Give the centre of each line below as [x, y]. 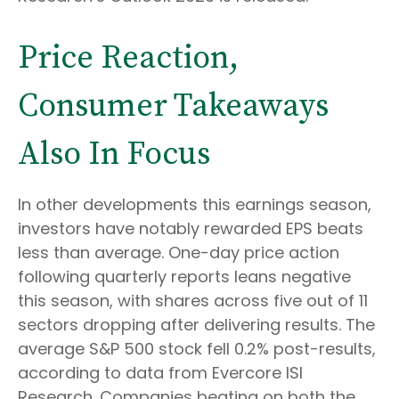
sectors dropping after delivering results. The [196, 325]
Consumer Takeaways [173, 106]
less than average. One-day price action [179, 252]
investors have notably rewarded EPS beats [191, 228]
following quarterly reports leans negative [184, 277]
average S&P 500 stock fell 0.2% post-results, [197, 349]
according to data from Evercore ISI [160, 373]
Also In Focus [114, 155]
